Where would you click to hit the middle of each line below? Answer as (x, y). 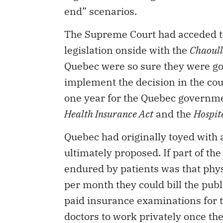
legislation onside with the (127, 50)
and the (173, 113)
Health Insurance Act (109, 113)
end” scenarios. (101, 11)
